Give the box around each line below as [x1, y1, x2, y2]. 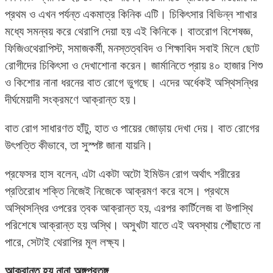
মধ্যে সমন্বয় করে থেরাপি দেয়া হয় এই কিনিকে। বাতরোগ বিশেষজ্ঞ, [5, 23, 253, 38]
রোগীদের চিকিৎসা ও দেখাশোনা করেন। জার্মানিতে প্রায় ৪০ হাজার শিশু [5, 57, 263, 73]
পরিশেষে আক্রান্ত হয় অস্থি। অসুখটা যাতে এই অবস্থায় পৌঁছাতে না [5, 218, 261, 233]
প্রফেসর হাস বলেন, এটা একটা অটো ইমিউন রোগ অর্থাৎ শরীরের [5, 166, 240, 182]
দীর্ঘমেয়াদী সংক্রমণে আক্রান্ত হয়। [5, 91, 138, 107]
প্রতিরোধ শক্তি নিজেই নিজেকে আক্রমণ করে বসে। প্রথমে [5, 183, 229, 199]
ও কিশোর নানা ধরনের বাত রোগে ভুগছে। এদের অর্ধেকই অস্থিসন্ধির [5, 74, 258, 90]
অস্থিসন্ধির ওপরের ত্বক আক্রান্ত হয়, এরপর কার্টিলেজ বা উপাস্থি [5, 200, 253, 216]
